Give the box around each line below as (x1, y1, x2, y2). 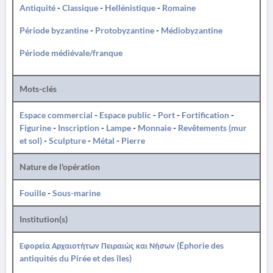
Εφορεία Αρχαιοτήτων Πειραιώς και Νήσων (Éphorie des (19, 240, 224, 250)
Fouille (19, 188, 46, 198)
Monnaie (138, 122, 171, 133)
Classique (62, 2, 98, 13)
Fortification (182, 110, 229, 120)
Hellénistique (105, 2, 155, 13)
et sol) (19, 135, 42, 146)
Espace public (99, 110, 151, 120)
